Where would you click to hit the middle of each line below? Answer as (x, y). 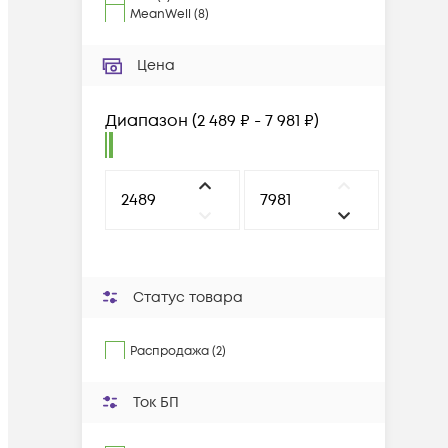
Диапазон (146, 121)
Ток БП (156, 402)
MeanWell (160, 14)
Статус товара (188, 297)
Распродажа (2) (178, 351)
